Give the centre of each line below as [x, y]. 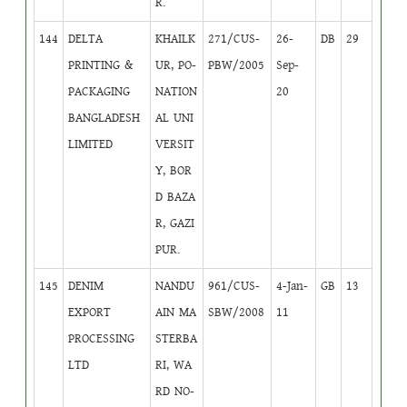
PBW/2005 [237, 65]
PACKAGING [99, 91]
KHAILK [176, 39]
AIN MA [176, 312]
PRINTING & [101, 65]
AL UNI [175, 118]
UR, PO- [176, 65]
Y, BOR [174, 170]
